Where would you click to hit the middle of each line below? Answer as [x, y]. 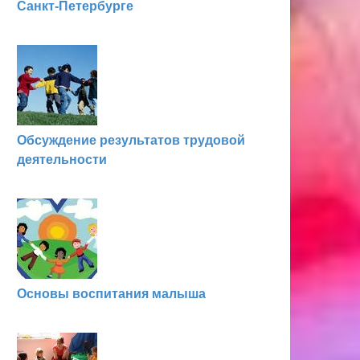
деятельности [62, 160]
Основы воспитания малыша [111, 294]
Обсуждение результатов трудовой [131, 140]
